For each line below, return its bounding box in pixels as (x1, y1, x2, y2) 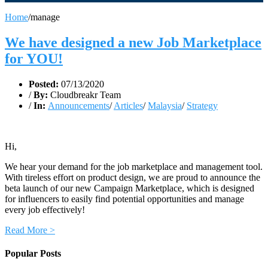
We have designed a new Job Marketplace (5, 34, 261, 50)
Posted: (29, 78, 61, 89)
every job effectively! (5, 204, 85, 215)
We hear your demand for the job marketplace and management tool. (5, 161, 263, 172)
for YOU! (5, 50, 63, 66)
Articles (114, 100, 143, 111)
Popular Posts (5, 248, 61, 258)
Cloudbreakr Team (50, 89, 121, 100)
